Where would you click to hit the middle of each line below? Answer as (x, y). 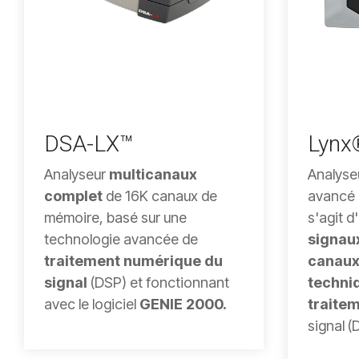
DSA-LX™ (89, 143)
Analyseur (77, 174)
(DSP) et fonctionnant (158, 282)
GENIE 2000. (183, 304)
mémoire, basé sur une (115, 217)
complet (73, 196)
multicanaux (153, 174)
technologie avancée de (121, 239)
